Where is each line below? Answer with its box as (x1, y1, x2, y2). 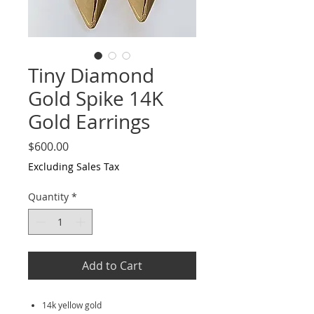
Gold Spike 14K (28, 86, 163, 111)
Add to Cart (82, 258, 142, 273)
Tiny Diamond (28, 62, 154, 88)
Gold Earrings (28, 109, 150, 135)
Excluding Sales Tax (28, 160, 119, 173)
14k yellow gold (42, 299, 102, 310)
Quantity (28, 190, 69, 203)
